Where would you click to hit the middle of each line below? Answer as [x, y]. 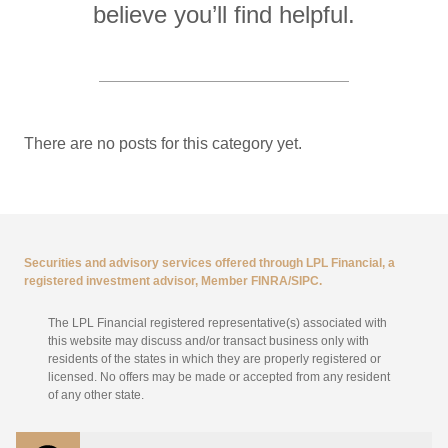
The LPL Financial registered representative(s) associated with [217, 323]
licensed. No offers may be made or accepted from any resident [219, 377]
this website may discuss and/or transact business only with [208, 341]
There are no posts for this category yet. [163, 143]
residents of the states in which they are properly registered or [214, 359]
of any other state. [96, 395]
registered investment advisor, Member [137, 281]
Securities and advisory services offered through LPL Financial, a [209, 263]
